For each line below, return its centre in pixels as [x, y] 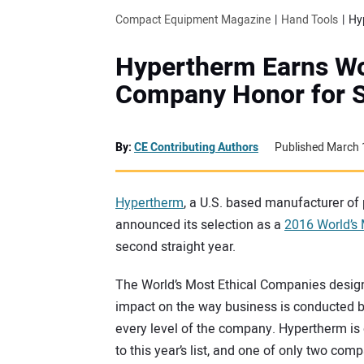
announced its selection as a [200, 225]
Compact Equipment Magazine [193, 19]
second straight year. [175, 247]
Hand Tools [310, 19]
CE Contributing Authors [196, 147]
